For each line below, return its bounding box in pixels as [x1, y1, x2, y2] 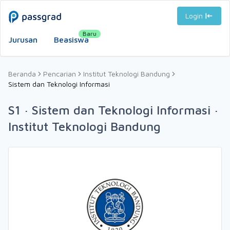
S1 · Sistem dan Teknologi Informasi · [8, 103, 218, 117]
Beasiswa [54, 35, 89, 44]
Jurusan [9, 35, 37, 44]
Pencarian [43, 69, 76, 78]
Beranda [8, 69, 36, 78]
